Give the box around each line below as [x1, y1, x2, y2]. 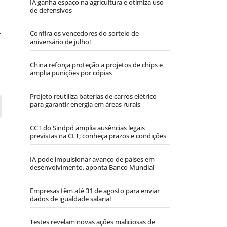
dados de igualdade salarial [30, 194, 111, 204]
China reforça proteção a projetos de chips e [30, 60, 163, 70]
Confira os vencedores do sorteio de [30, 29, 139, 39]
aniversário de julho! [30, 37, 91, 47]
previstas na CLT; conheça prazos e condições [30, 131, 166, 141]
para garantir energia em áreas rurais [30, 100, 140, 109]
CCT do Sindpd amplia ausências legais [30, 123, 145, 133]
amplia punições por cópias [30, 68, 112, 78]
